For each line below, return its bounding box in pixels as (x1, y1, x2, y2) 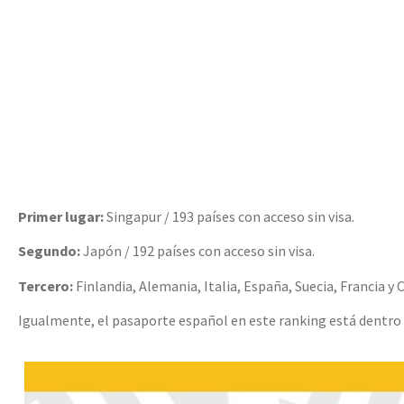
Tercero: (18, 276, 73, 295)
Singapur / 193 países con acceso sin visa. (104, 207, 354, 225)
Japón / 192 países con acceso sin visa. (80, 242, 315, 261)
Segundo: (18, 242, 80, 261)
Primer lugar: (18, 207, 104, 225)
